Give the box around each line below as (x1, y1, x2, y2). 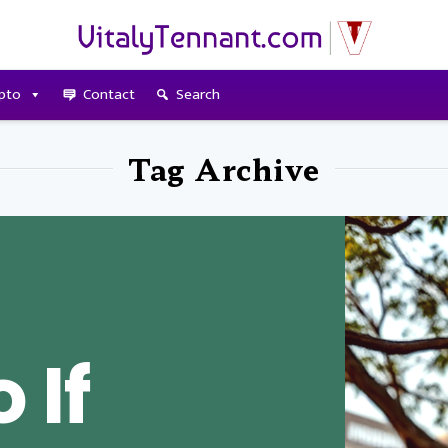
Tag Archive (128, 146, 320, 190)
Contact (82, 81, 135, 107)
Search (175, 81, 220, 107)
